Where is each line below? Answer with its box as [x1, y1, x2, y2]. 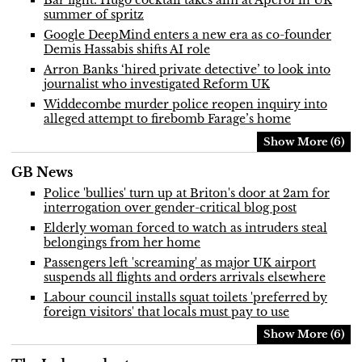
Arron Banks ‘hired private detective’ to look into [44, 61, 330, 77]
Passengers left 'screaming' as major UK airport [44, 255, 316, 270]
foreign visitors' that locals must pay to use [44, 304, 289, 319]
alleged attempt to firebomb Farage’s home [44, 111, 291, 126]
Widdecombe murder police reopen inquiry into [44, 96, 327, 112]
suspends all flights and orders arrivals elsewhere [44, 269, 326, 284]
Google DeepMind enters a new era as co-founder [44, 27, 331, 42]
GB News [11, 163, 73, 180]
